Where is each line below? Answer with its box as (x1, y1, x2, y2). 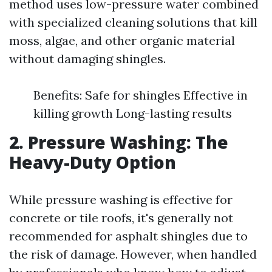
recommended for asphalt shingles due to (9, 228, 248, 243)
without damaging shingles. (9, 51, 166, 66)
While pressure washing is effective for (9, 192, 233, 207)
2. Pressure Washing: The (9, 131, 228, 154)
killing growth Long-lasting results (33, 106, 232, 121)
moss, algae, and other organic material (9, 33, 235, 48)
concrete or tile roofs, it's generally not (9, 210, 233, 225)
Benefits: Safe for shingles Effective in (33, 87, 248, 103)
